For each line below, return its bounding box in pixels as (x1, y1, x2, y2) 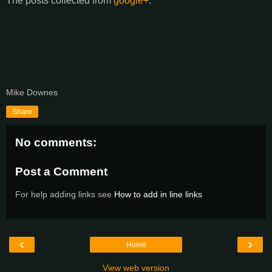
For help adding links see (15, 189, 114, 200)
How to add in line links (114, 189, 202, 200)
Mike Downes (6, 87, 58, 98)
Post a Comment (15, 165, 107, 178)
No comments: (15, 136, 97, 149)
